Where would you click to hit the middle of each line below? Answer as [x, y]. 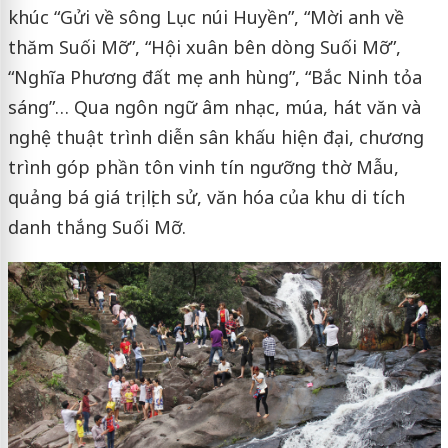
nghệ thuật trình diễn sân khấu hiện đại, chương [215, 136]
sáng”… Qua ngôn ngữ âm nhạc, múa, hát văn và [214, 106]
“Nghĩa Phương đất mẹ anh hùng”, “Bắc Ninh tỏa [214, 76]
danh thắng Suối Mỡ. [96, 226]
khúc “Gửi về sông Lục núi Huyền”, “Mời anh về [205, 16]
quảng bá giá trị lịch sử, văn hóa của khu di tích [206, 196]
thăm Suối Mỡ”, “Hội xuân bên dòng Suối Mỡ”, [204, 46]
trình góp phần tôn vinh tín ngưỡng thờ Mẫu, [203, 166]
